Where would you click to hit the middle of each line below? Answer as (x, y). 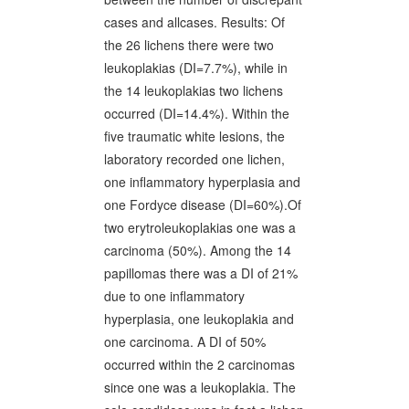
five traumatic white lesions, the (194, 136)
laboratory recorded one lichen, (194, 159)
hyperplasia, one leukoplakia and (199, 319)
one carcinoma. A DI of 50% (185, 341)
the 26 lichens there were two (189, 45)
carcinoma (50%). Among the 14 (198, 250)
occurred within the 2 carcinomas (199, 364)
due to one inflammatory (174, 296)
